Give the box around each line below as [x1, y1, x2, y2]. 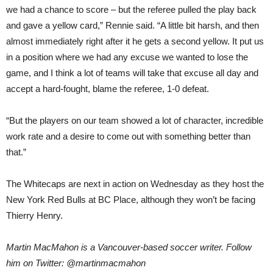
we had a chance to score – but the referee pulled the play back [6, 4, 257, 15]
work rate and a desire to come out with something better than [6, 131, 250, 141]
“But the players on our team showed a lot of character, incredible [6, 115, 263, 126]
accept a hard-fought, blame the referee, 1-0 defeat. [6, 83, 209, 94]
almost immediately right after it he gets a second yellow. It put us [6, 36, 264, 46]
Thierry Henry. [6, 210, 63, 221]
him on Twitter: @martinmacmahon [6, 258, 146, 268]
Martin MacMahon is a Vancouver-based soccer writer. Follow [6, 242, 252, 252]
